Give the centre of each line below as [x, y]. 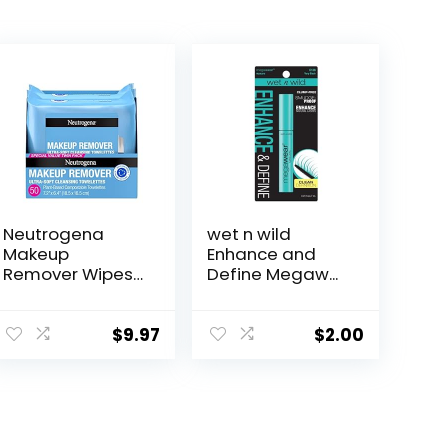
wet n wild [249, 234]
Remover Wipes [68, 274]
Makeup [36, 254]
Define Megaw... [273, 274]
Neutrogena [54, 234]
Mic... [22, 294]
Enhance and [262, 254]
